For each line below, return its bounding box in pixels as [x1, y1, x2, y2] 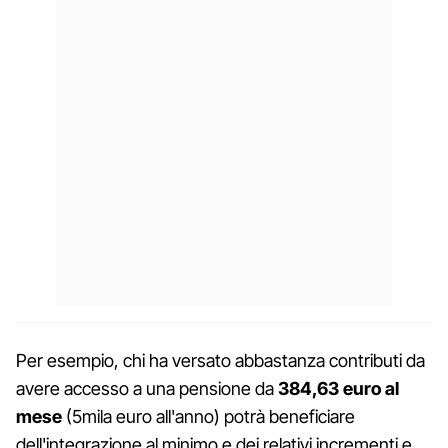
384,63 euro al [278, 377, 399, 399]
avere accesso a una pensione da [16, 377, 278, 399]
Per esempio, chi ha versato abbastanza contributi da [16, 349, 425, 371]
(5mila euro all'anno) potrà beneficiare [62, 405, 355, 427]
